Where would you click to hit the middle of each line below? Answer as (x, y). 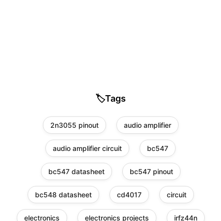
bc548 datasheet (63, 195)
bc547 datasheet (76, 172)
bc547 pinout (151, 172)
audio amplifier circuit (87, 148)
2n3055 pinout (74, 125)
